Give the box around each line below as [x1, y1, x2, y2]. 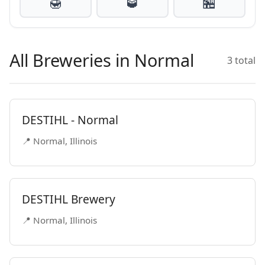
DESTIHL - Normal [22, 112, 118, 128]
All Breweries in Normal [9, 49, 194, 72]
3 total [227, 53, 256, 67]
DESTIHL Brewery [22, 191, 115, 207]
